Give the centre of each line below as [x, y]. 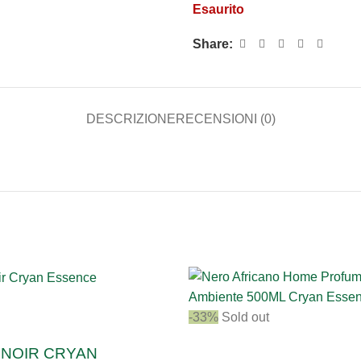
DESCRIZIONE [131, 119]
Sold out [245, 317]
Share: [213, 44]
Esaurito [218, 9]
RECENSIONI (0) [225, 119]
